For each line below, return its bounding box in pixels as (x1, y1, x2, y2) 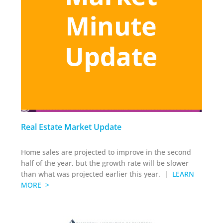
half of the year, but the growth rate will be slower (21, 158, 189, 168)
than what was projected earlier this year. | (21, 169, 171, 179)
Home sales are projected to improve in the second (21, 147, 192, 157)
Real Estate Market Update (21, 121, 122, 132)
